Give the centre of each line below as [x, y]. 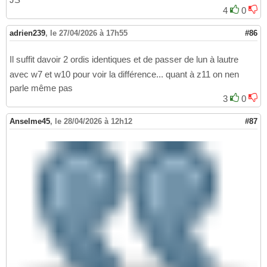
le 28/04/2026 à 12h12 [94, 122]
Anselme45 [30, 122]
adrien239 [27, 33]
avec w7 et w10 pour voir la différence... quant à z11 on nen [124, 74]
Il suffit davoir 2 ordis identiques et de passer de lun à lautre [124, 60]
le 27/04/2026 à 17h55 [89, 33]
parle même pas [41, 88]
